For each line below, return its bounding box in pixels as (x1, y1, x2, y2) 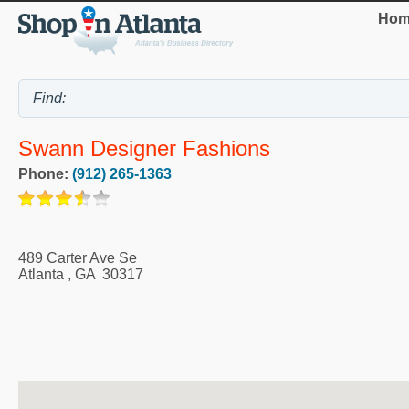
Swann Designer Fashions (18, 136, 270, 162)
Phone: (18, 165, 72, 182)
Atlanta (18, 266, 64, 282)
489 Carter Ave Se (18, 249, 137, 266)
